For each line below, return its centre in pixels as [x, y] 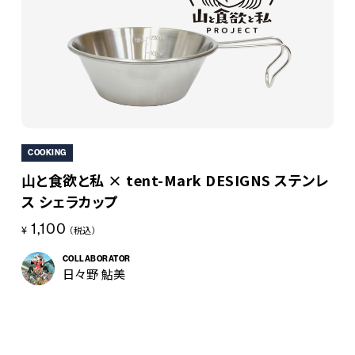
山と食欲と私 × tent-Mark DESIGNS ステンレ [175, 179]
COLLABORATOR [96, 260]
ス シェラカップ [70, 201]
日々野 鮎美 [94, 274]
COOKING [47, 153]
